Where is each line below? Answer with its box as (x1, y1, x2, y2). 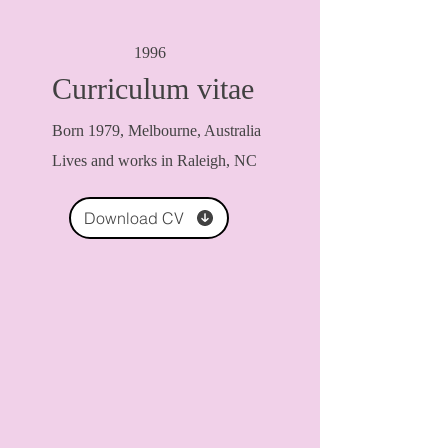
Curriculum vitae (52, 72, 254, 105)
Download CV (83, 208, 184, 228)
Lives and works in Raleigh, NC (52, 152, 257, 169)
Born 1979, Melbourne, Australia (52, 122, 261, 139)
